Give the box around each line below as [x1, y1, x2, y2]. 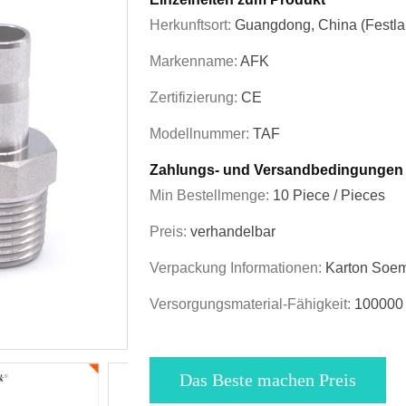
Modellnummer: [150, 126, 253, 142]
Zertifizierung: [150, 90, 241, 106]
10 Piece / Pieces [273, 188, 385, 204]
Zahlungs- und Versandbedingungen [150, 162, 403, 179]
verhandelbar [190, 224, 275, 240]
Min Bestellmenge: [150, 188, 273, 204]
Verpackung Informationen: [150, 260, 325, 276]
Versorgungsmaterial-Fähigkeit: [150, 296, 354, 313]
